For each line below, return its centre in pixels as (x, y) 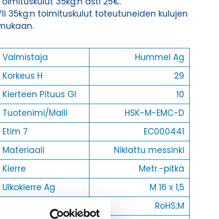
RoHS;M (169, 206)
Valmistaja (25, 57)
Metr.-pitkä (161, 169)
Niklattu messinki (149, 150)
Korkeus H (22, 76)
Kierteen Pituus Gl (39, 95)
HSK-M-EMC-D (154, 113)
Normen (19, 206)
